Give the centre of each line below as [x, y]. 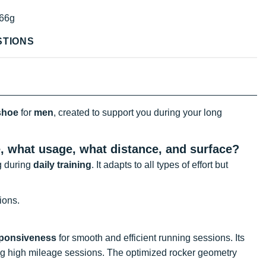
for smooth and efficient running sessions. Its [151, 237]
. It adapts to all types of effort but [160, 164]
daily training [62, 164]
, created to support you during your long [138, 112]
